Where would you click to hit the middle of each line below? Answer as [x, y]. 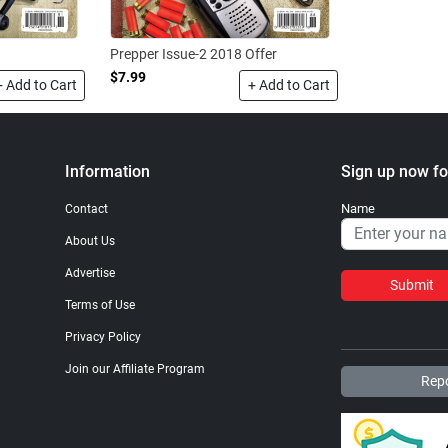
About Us [89, 241]
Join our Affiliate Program [134, 369]
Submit [412, 284]
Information [107, 172]
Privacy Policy [102, 337]
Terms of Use [99, 305]
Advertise [89, 273]
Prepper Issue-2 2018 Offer [194, 54]
